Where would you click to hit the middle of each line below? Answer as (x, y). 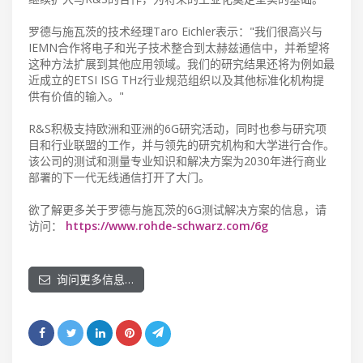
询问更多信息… (92, 279)
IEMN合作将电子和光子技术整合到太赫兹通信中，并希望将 (179, 47)
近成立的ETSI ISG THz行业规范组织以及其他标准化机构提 (176, 79)
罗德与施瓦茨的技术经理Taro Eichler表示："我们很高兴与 (175, 31)
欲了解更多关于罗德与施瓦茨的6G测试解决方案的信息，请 (177, 209)
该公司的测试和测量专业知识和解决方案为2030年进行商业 (177, 160)
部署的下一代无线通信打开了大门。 (119, 177)
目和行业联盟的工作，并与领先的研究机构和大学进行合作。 (181, 144)
